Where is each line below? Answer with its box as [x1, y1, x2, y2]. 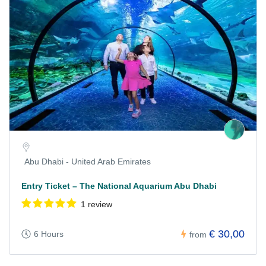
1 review [81, 199, 112, 209]
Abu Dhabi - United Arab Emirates [24, 156, 151, 166]
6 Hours [34, 229, 64, 239]
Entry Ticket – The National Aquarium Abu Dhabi [21, 180, 217, 191]
